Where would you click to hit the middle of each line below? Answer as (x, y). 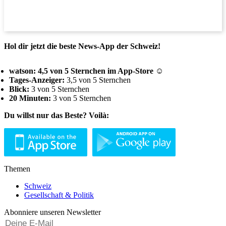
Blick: (19, 89)
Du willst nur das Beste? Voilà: (56, 116)
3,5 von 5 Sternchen (98, 80)
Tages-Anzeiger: (37, 80)
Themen (17, 168)
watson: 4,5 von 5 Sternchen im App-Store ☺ (86, 71)
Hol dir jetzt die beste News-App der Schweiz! (82, 46)
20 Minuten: (30, 98)
